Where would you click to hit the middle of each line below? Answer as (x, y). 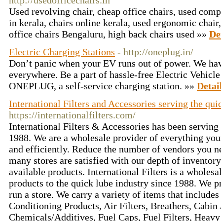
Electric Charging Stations (62, 52)
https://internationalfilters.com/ (72, 115)
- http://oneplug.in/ (155, 52)
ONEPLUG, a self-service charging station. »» (103, 86)
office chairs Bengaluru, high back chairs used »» (109, 34)
